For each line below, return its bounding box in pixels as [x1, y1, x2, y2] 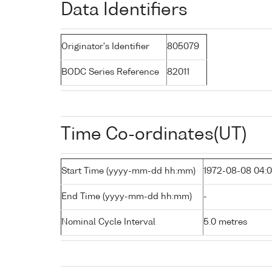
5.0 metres [203, 217, 247, 226]
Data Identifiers [61, 1, 188, 19]
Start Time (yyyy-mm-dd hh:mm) [61, 166, 195, 175]
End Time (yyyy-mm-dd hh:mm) [61, 192, 192, 201]
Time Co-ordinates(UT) [61, 126, 246, 143]
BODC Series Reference [61, 67, 159, 76]
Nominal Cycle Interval [61, 217, 155, 226]
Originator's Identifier [61, 42, 149, 51]
